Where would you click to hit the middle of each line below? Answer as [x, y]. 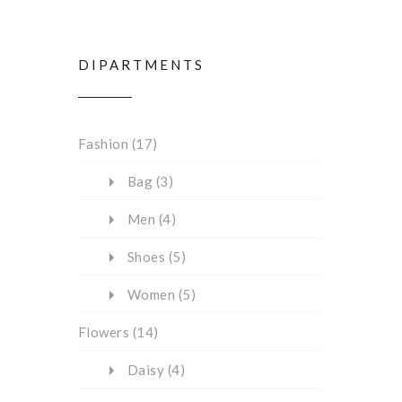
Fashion [104, 144]
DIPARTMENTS [141, 65]
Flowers [104, 332]
